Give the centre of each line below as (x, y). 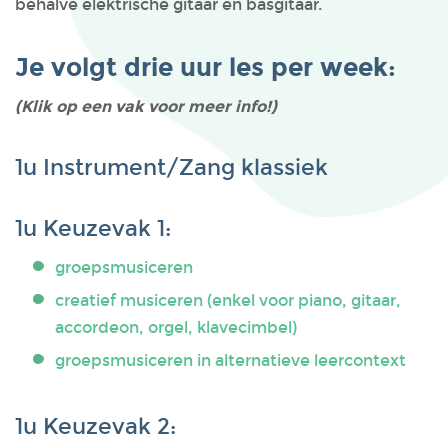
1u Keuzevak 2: (95, 426)
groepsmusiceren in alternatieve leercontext (230, 360)
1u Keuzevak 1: (93, 228)
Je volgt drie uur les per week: (205, 67)
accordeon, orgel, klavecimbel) (176, 327)
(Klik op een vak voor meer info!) (148, 106)
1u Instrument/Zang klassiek (171, 167)
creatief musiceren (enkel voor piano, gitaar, (228, 300)
